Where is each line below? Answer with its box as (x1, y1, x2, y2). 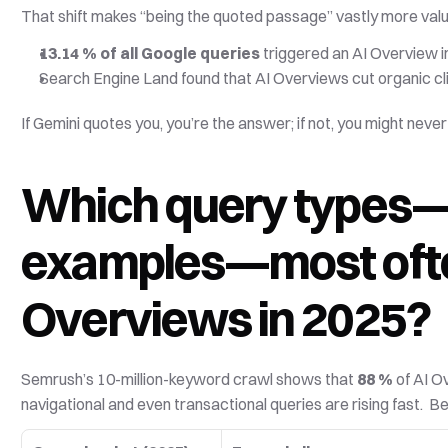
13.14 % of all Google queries (39, 43, 261, 63)
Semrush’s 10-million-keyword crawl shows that (21, 369, 358, 389)
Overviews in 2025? (21, 289, 430, 348)
